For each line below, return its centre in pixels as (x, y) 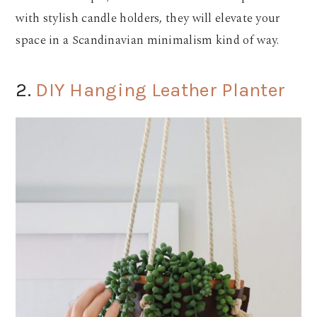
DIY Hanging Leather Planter (161, 90)
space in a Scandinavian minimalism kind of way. (149, 40)
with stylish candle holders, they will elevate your (148, 18)
